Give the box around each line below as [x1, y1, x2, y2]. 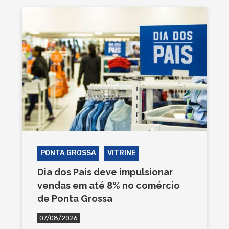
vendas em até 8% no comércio [37, 179, 180, 191]
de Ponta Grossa [37, 193, 112, 204]
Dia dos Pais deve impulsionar [37, 166, 173, 177]
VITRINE [107, 148, 136, 157]
